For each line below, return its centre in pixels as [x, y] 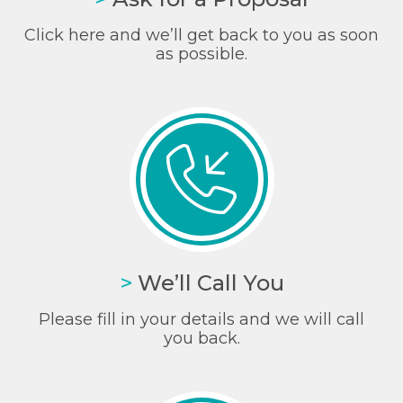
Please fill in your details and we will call [201, 319]
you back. [201, 338]
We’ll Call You [210, 282]
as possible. [201, 54]
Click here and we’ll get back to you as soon [201, 35]
